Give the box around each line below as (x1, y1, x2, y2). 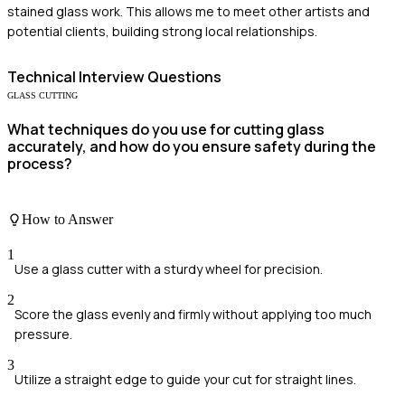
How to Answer (22, 212, 113, 228)
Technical (7, 67, 76, 88)
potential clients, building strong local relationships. (7, 23, 317, 41)
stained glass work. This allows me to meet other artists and (7, 3, 370, 21)
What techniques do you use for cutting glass (7, 119, 325, 140)
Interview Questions (76, 67, 221, 88)
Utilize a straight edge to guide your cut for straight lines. (14, 371, 356, 389)
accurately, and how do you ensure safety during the (7, 137, 376, 157)
